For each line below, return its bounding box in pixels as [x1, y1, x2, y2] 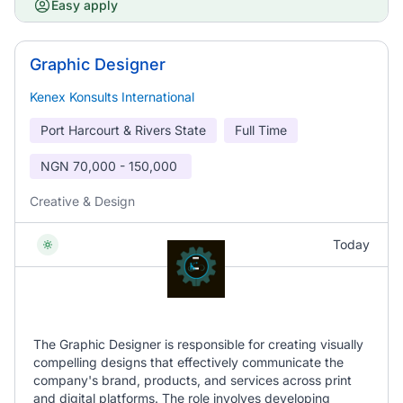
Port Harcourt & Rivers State [40, 122, 206, 138]
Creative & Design [30, 193, 135, 209]
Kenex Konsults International [30, 89, 194, 104]
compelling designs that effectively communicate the [33, 354, 344, 370]
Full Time [235, 122, 287, 138]
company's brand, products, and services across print [33, 372, 352, 388]
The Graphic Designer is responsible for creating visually [33, 336, 363, 352]
